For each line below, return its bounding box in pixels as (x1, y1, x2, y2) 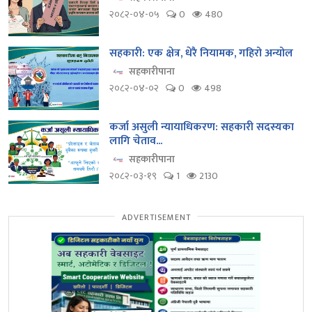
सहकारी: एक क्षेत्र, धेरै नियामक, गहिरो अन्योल (109, 44, 293, 63)
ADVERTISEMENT (121, 210, 191, 225)
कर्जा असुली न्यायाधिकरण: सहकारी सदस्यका (109, 118, 294, 137)
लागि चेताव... (109, 132, 162, 151)
